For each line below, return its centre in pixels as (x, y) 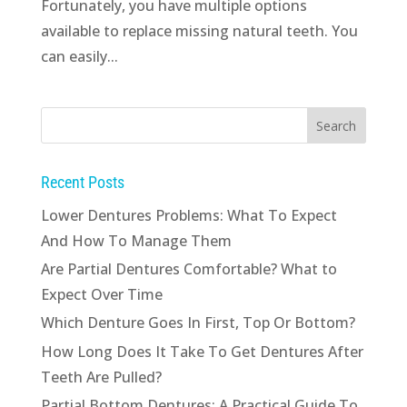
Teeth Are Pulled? (101, 377)
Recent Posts (82, 183)
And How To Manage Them (136, 241)
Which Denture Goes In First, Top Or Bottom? (198, 323)
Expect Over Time (101, 295)
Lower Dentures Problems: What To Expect (189, 216)
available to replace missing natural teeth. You (199, 31)
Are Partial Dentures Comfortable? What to (189, 269)
